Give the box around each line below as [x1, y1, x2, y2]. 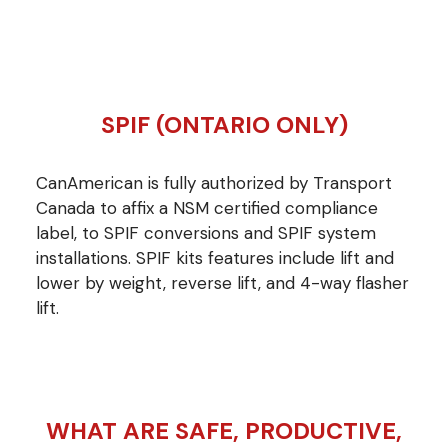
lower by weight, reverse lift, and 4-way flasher [36, 271, 409, 294]
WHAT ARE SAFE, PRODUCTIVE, [46, 415, 402, 446]
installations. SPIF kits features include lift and [36, 246, 394, 269]
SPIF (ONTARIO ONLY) [100, 109, 348, 140]
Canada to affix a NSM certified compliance [36, 196, 378, 219]
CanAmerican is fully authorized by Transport [36, 171, 392, 194]
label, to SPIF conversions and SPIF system [36, 221, 376, 244]
